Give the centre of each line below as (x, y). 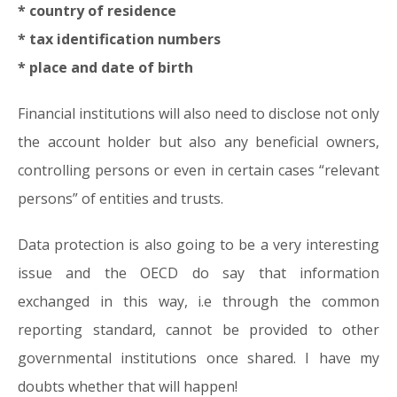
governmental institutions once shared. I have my (198, 358)
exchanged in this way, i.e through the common (198, 301)
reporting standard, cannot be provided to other (198, 330)
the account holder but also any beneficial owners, (198, 142)
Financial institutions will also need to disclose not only (198, 113)
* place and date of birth (105, 67)
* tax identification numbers (119, 39)
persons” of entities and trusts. (121, 198)
